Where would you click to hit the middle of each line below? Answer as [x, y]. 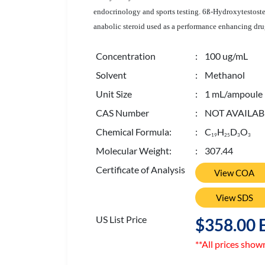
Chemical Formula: [134, 132]
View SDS [234, 198]
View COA [234, 173]
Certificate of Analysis [140, 169]
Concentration [126, 56]
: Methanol [220, 75]
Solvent [111, 75]
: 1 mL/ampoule [229, 94]
